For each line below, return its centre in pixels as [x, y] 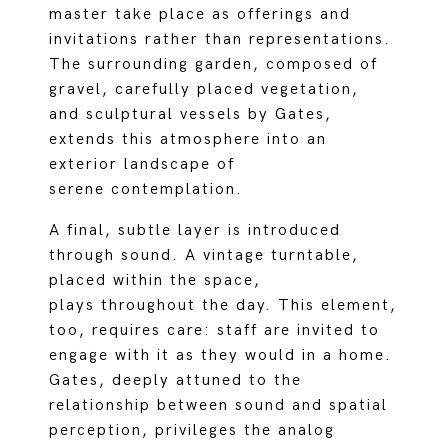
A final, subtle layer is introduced [195, 230]
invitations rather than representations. [220, 39]
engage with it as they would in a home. [221, 355]
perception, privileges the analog [192, 430]
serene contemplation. [146, 189]
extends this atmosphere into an [188, 139]
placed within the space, [155, 280]
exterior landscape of [142, 164]
